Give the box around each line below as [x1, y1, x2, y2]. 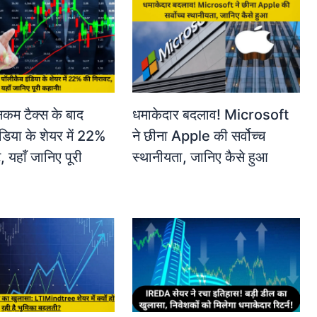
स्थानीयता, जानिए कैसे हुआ [132, 149, 269, 166]
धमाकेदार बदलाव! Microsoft [132, 106, 289, 124]
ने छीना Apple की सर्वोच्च [132, 127, 266, 145]
